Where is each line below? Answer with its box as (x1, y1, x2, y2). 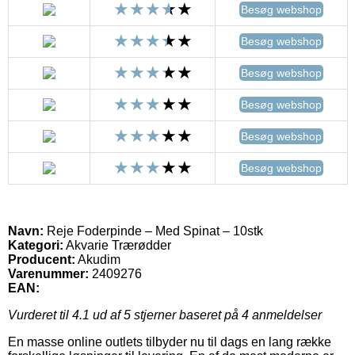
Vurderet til (8, 307, 72, 322)
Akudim (78, 252, 120, 266)
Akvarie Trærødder (63, 238, 171, 252)
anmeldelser (249, 307, 322, 322)
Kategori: (8, 238, 63, 252)
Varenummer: (8, 266, 89, 281)
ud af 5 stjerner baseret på (90, 307, 242, 322)
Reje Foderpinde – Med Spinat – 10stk (44, 223, 263, 238)
